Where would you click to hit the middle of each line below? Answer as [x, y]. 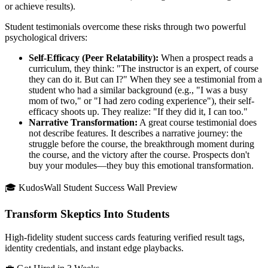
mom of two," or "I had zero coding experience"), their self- [141, 100]
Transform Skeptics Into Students [87, 214]
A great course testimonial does [197, 122]
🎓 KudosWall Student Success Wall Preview [91, 187]
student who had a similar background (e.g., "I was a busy [138, 90]
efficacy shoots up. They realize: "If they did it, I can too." [138, 111]
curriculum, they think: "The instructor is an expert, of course [144, 68]
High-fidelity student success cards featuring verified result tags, [125, 237]
